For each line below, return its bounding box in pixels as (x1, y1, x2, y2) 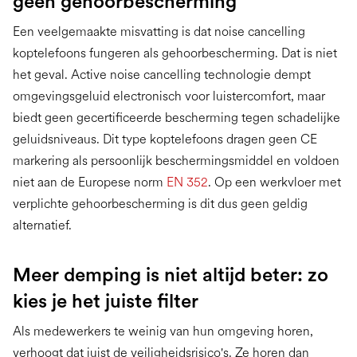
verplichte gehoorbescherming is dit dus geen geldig (13, 196, 308, 212)
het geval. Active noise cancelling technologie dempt (13, 67, 311, 83)
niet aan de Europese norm (13, 175, 167, 190)
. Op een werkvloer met (208, 175, 341, 190)
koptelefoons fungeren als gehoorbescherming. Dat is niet (13, 45, 337, 61)
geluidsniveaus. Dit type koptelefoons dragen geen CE (13, 131, 317, 147)
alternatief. (13, 218, 72, 233)
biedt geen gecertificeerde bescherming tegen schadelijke (13, 110, 340, 126)
